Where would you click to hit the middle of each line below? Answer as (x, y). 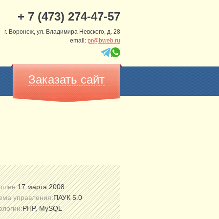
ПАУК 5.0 (68, 197)
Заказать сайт (66, 79)
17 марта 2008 (41, 187)
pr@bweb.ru (104, 41)
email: (79, 41)
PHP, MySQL (42, 208)
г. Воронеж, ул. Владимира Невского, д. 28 (62, 32)
